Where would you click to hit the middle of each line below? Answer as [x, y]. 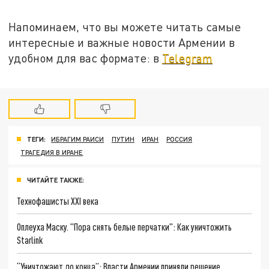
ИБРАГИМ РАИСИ [78, 139]
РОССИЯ [180, 139]
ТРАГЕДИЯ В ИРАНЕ [52, 152]
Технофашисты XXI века [58, 201]
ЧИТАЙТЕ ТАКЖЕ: [56, 180]
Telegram [188, 58]
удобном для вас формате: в [86, 58]
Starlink [30, 240]
